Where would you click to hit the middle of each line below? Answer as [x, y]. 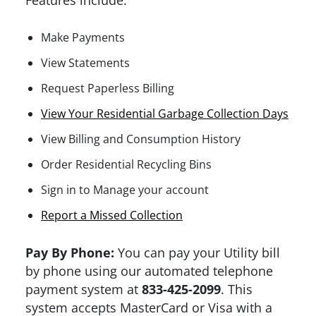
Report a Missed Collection [112, 215]
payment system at [84, 290]
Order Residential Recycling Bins [126, 165]
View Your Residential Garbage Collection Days [165, 114]
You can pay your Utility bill [197, 253]
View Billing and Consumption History [141, 139]
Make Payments [83, 38]
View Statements [85, 63]
